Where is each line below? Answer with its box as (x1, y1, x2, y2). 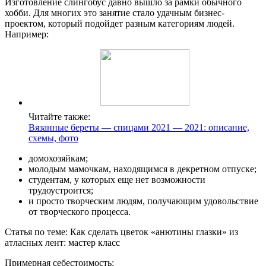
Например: (5, 29, 49, 40)
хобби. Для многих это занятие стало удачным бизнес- (5, 8, 224, 18)
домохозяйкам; (28, 153, 88, 164)
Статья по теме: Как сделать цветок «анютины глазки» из (5, 227, 238, 237)
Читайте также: (28, 112, 90, 122)
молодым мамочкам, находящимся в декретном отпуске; (28, 164, 256, 175)
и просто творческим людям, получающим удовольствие (28, 196, 258, 207)
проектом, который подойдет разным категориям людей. (5, 18, 235, 29)
